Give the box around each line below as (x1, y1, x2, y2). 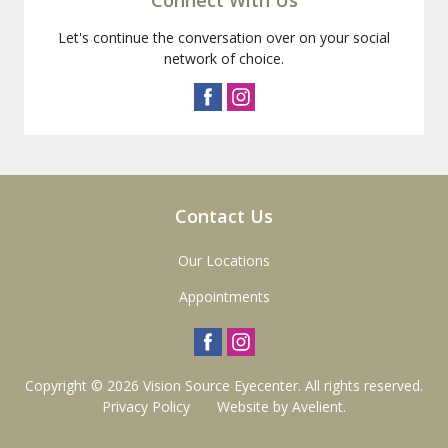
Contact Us (175, 203, 273, 228)
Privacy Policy (102, 396, 190, 416)
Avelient (292, 396, 343, 416)
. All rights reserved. (298, 375, 423, 395)
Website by (213, 396, 292, 416)
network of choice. (164, 48, 284, 68)
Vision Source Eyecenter (143, 375, 298, 395)
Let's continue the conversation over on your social (58, 27, 390, 47)
